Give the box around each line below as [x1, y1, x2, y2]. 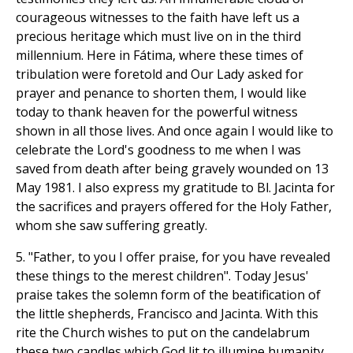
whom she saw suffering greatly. [16, 217, 207, 235]
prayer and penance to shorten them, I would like [16, 84, 307, 102]
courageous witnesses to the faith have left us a [16, 9, 299, 27]
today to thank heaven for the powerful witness [16, 103, 298, 121]
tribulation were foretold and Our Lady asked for [16, 65, 303, 84]
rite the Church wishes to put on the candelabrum [16, 324, 310, 342]
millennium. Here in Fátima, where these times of [16, 46, 303, 65]
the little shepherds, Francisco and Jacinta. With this [16, 305, 318, 323]
